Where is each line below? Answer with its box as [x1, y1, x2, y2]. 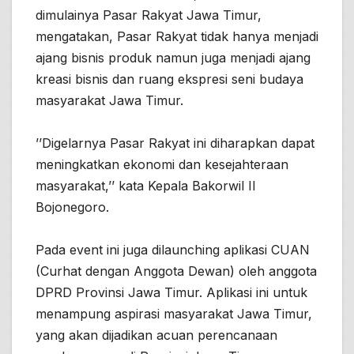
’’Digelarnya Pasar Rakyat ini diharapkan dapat [36, 134, 314, 151]
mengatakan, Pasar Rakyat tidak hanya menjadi [36, 28, 318, 44]
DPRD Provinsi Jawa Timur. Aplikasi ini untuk [36, 284, 307, 300]
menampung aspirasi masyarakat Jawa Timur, [36, 305, 312, 322]
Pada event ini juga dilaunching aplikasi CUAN [36, 241, 310, 258]
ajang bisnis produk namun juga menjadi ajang [36, 49, 311, 66]
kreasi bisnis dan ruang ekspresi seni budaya [36, 70, 303, 87]
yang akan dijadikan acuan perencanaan [36, 326, 277, 343]
